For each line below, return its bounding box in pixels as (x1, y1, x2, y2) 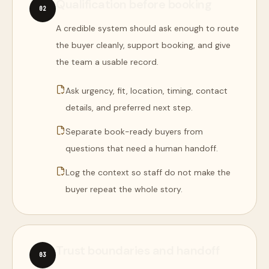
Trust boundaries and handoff (56, 243, 219, 258)
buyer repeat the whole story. (65, 184, 183, 195)
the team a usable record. (56, 56, 159, 67)
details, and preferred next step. (65, 102, 193, 113)
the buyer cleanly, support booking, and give (56, 40, 231, 50)
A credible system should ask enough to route (56, 23, 239, 34)
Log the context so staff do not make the (65, 167, 231, 178)
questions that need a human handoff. (65, 143, 218, 154)
